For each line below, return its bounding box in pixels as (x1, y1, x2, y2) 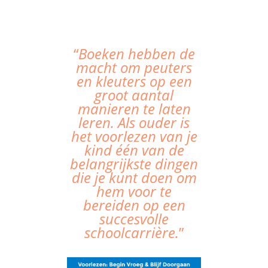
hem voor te (96, 181, 172, 201)
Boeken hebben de (78, 44, 195, 63)
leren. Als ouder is (78, 112, 190, 132)
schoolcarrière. (84, 223, 179, 242)
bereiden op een (83, 195, 185, 215)
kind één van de (84, 140, 184, 160)
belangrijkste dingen (70, 154, 198, 173)
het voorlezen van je (71, 126, 197, 146)
